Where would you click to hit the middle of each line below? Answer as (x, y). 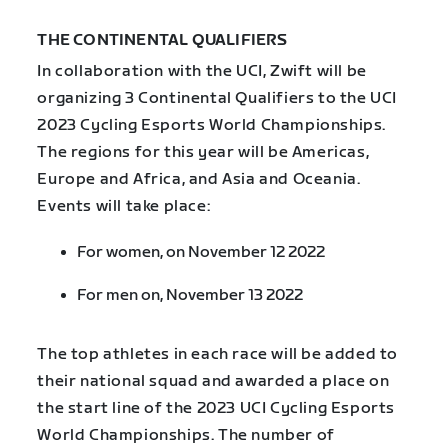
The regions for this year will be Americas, (203, 152)
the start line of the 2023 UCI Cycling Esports (216, 408)
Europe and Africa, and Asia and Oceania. (199, 179)
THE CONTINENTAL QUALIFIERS (162, 40)
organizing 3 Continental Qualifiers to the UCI (217, 98)
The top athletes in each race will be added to (217, 354)
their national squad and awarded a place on (213, 381)
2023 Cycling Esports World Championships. (211, 125)
